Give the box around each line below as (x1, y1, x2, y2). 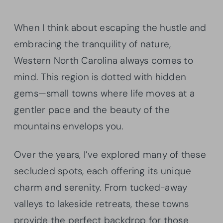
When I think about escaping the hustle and (14, 21, 207, 34)
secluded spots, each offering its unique (14, 164, 192, 177)
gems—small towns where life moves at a (14, 87, 195, 100)
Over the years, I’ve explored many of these (14, 148, 206, 161)
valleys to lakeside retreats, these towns (14, 197, 189, 210)
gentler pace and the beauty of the (14, 103, 170, 116)
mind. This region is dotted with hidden (14, 70, 186, 83)
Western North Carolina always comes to (14, 54, 193, 67)
